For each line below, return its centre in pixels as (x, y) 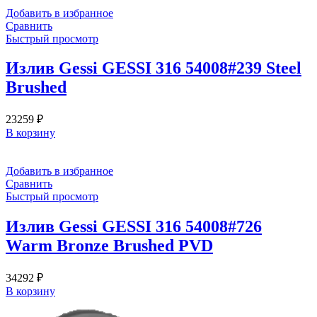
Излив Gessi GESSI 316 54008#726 (134, 227)
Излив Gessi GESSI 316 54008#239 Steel (154, 68)
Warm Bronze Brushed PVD (109, 246)
